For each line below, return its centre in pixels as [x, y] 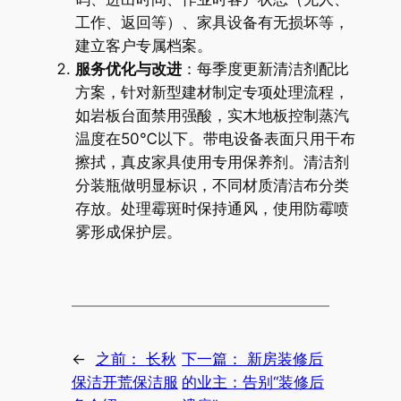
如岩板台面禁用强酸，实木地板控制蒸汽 [212, 115]
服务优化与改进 [128, 68]
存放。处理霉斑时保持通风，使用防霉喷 [212, 208]
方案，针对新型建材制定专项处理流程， [212, 92]
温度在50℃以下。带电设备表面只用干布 [215, 138]
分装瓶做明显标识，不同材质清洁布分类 [212, 185]
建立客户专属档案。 [143, 45]
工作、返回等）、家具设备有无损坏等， [212, 22]
